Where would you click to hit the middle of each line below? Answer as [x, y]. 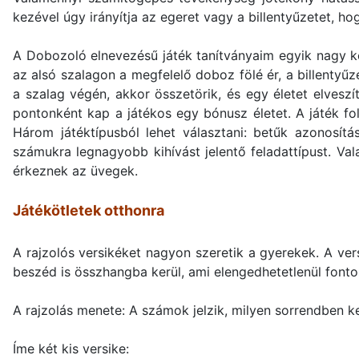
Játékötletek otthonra [89, 211]
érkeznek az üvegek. [75, 171]
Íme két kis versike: [71, 349]
